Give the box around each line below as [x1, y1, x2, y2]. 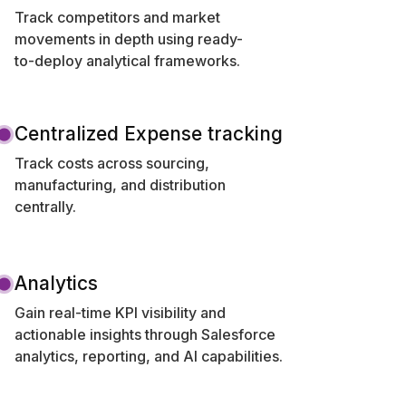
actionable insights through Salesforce [14, 324, 276, 343]
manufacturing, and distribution [14, 175, 227, 194]
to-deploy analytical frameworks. [14, 51, 241, 70]
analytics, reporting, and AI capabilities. [14, 346, 284, 365]
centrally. [14, 197, 77, 216]
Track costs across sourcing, [14, 153, 210, 172]
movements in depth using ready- [14, 29, 244, 48]
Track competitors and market [14, 7, 221, 26]
